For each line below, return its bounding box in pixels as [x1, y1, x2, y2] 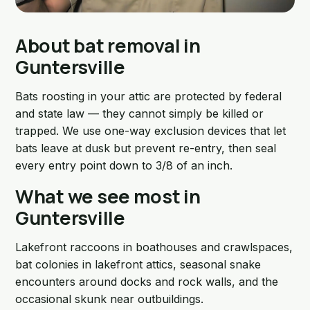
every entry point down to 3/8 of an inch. [15, 158, 232, 172]
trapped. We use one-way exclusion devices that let [15, 123, 286, 138]
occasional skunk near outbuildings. [15, 291, 203, 306]
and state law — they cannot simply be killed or [15, 106, 264, 120]
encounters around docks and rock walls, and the [15, 274, 278, 289]
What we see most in [15, 183, 201, 209]
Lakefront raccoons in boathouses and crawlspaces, [15, 239, 293, 254]
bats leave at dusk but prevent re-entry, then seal [15, 140, 276, 155]
